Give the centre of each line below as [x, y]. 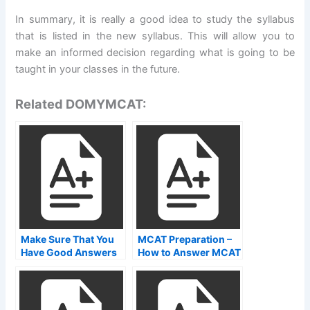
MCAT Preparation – [185, 239]
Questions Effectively [189, 265]
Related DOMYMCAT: [81, 103]
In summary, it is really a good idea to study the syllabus [155, 19]
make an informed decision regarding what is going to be [155, 52]
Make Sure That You [68, 239]
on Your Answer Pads [72, 265]
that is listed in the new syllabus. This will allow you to [155, 36]
